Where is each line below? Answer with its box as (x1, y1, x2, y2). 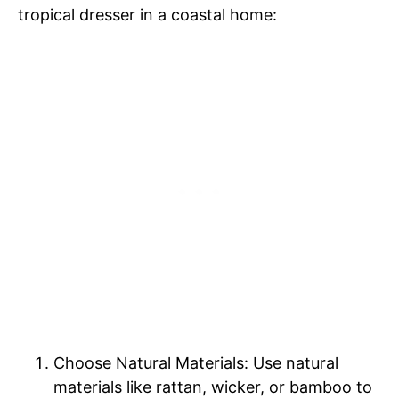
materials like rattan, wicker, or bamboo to (53, 378, 372, 397)
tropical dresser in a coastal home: (18, 5, 277, 25)
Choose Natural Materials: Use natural (53, 354, 338, 373)
